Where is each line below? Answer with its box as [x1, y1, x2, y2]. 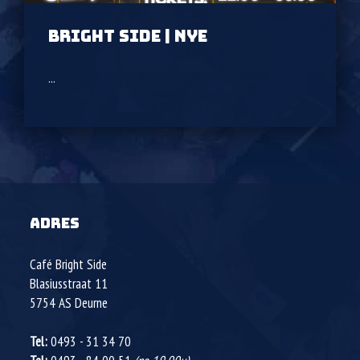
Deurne [75, 294, 108, 312]
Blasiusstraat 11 [30, 275, 108, 292]
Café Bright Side [30, 256, 108, 273]
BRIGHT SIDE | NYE [48, 26, 207, 47]
